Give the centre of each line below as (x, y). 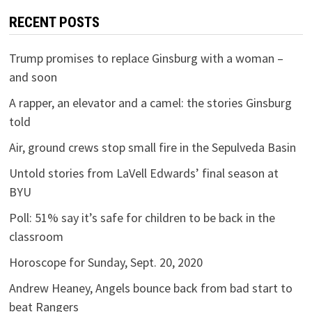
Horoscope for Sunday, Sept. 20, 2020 (106, 262)
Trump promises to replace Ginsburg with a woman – (146, 58)
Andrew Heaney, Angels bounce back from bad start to (150, 288)
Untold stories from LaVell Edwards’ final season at (143, 173)
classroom (36, 236)
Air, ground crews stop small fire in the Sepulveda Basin (152, 147)
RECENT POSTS (54, 22)
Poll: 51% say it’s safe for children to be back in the (142, 217)
